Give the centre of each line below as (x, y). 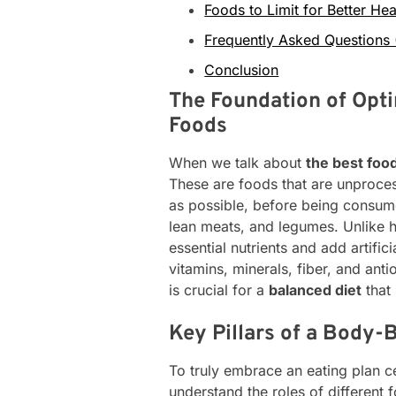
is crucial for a (219, 289)
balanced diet (316, 289)
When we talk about (238, 162)
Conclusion (242, 69)
